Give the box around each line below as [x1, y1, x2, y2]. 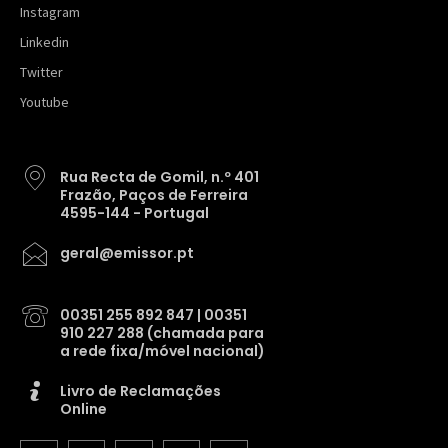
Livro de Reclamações [60, 381, 221, 402]
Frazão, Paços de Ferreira [60, 185, 248, 206]
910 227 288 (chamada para [60, 323, 264, 344]
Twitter [20, 63, 63, 82]
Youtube [20, 93, 69, 112]
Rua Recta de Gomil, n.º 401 [60, 167, 259, 188]
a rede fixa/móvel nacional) [60, 341, 265, 362]
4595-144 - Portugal [60, 203, 209, 224]
